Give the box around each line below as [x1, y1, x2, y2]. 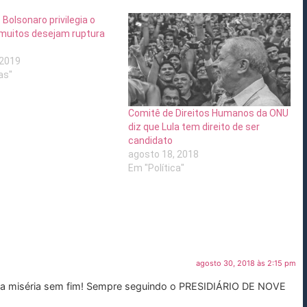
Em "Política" [128, 162, 185, 173]
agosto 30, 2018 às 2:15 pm [196, 258, 296, 268]
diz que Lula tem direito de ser [128, 121, 260, 132]
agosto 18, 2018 [128, 148, 199, 160]
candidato [128, 134, 173, 146]
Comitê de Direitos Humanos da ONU [128, 107, 289, 119]
